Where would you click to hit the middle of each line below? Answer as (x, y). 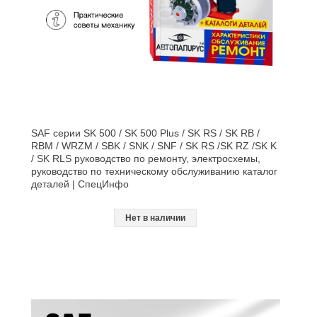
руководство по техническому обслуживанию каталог (154, 172)
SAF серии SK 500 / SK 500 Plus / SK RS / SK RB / (145, 133)
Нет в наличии (156, 218)
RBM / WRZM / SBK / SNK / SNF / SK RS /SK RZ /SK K (154, 146)
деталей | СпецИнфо (80, 184)
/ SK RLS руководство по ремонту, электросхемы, (145, 159)
